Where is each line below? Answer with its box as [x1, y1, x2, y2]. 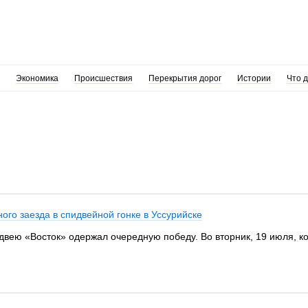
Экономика [15, 74, 58, 83]
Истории [236, 74, 271, 83]
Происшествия [74, 74, 133, 83]
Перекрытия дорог [148, 74, 221, 83]
